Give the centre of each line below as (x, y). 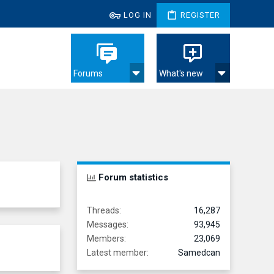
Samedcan (199, 253)
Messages (107, 224)
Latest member (117, 253)
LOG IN (138, 15)
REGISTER (200, 15)
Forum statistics (134, 177)
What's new (181, 73)
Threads (103, 210)
